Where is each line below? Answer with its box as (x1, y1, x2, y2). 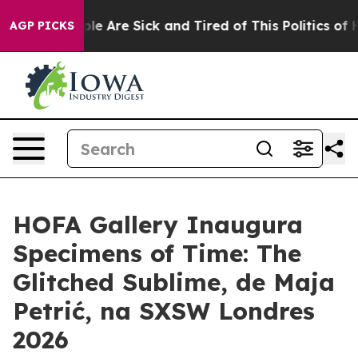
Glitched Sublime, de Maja (13, 267, 335, 297)
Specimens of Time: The (13, 238, 301, 268)
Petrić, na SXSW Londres (13, 296, 315, 326)
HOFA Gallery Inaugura (13, 209, 303, 240)
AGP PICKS (10, 18, 74, 33)
